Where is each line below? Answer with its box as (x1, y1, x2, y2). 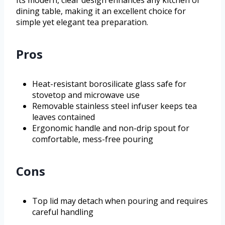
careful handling (32, 206, 93, 218)
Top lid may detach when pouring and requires (32, 195, 208, 207)
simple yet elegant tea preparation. (16, 17, 148, 28)
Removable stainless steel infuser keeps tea (32, 100, 197, 112)
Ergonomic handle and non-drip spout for (32, 123, 189, 134)
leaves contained (32, 111, 95, 123)
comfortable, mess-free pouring (32, 134, 153, 145)
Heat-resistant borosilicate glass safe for (32, 78, 186, 90)
